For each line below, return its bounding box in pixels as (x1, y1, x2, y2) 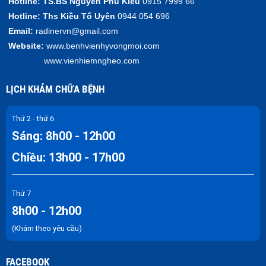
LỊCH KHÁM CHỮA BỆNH (6, 83, 104, 95)
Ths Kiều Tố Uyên (43, 11, 115, 21)
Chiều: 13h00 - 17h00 (12, 150, 125, 164)
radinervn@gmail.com (36, 26, 118, 36)
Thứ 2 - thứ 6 (12, 113, 54, 123)
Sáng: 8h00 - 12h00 (12, 128, 115, 143)
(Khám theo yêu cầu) (12, 223, 82, 233)
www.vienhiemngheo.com (6, 55, 140, 65)
